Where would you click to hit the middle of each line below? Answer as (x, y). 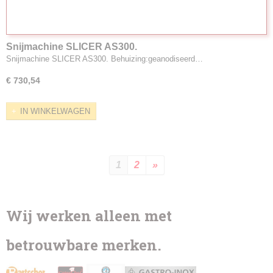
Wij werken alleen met (89, 215)
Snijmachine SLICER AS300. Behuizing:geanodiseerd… (105, 58)
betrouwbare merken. (84, 245)
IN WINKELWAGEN (55, 111)
